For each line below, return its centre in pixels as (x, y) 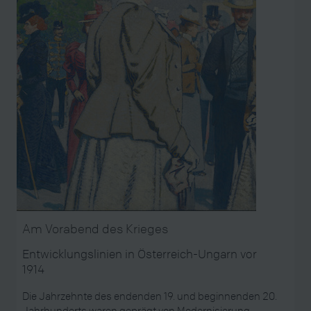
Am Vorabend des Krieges (95, 229)
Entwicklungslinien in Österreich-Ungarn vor (139, 254)
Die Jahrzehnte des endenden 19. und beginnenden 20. (149, 295)
